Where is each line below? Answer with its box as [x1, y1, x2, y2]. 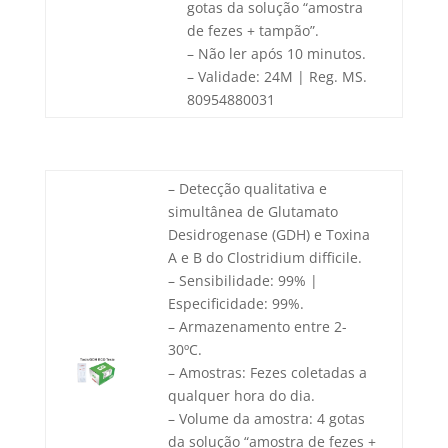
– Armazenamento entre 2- [167, 317, 347, 337]
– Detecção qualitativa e [167, 179, 327, 199]
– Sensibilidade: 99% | [167, 271, 318, 291]
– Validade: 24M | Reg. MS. [186, 67, 367, 87]
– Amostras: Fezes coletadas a [167, 363, 367, 383]
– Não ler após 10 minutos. [186, 44, 366, 64]
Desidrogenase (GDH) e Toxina [167, 225, 370, 245]
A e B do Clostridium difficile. [167, 248, 362, 268]
